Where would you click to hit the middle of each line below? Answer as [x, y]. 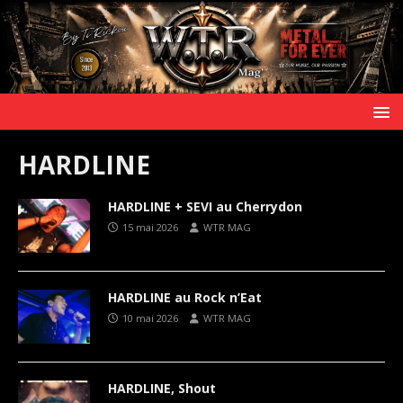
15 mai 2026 [150, 227]
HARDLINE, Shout [162, 388]
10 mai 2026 [150, 318]
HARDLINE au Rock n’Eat [185, 297]
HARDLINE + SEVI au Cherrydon [205, 206]
